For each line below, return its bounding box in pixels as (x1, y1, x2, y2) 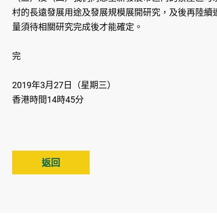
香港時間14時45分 (12, 94, 84, 105)
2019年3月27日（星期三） (12, 80, 116, 90)
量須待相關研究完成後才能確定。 (12, 22, 143, 32)
